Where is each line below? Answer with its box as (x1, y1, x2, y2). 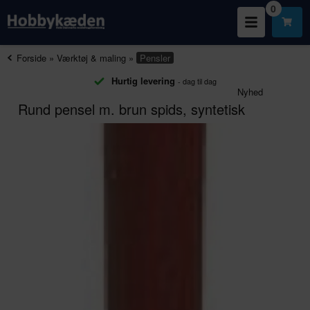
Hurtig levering (111, 74, 175, 87)
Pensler (140, 51, 171, 64)
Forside (17, 51, 47, 64)
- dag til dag (177, 76, 217, 86)
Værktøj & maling (57, 51, 127, 64)
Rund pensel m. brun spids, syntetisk (18, 99, 246, 119)
